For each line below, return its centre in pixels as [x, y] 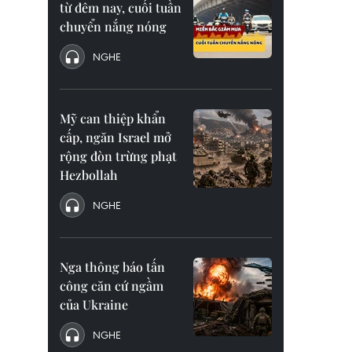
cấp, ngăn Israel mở [115, 137]
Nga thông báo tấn [112, 267]
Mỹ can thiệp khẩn [113, 118]
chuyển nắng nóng [113, 26]
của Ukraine [94, 304]
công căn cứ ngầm [112, 286]
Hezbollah [89, 175]
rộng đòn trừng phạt [118, 156]
